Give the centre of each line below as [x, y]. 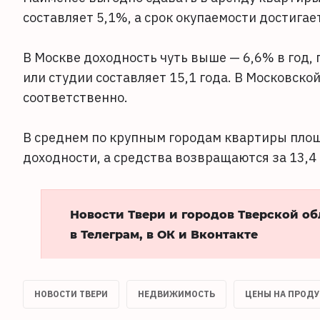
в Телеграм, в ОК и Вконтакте [164, 234]
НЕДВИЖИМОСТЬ [176, 294]
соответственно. [75, 97]
